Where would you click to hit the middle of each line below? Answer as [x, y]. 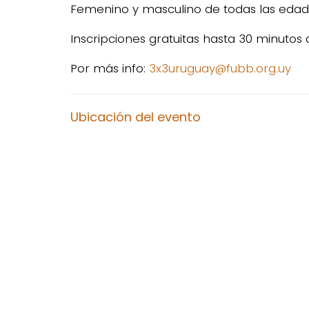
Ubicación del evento [136, 117]
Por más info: [110, 68]
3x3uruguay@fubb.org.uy [220, 68]
